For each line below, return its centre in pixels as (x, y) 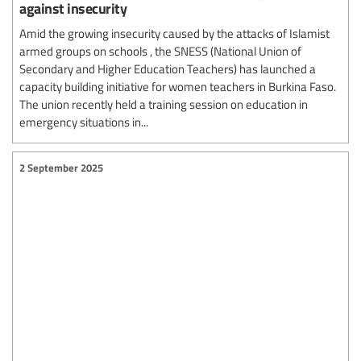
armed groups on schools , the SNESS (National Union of (160, 50)
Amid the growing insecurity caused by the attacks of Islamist (174, 33)
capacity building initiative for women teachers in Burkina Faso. (178, 86)
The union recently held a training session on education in (164, 104)
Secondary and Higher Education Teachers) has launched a (168, 68)
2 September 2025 (61, 168)
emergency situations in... (84, 121)
